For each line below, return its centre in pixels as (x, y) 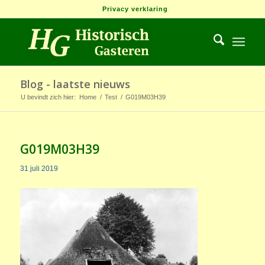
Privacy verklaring (135, 9)
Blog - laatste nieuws (75, 84)
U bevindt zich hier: (48, 97)
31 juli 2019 (39, 169)
